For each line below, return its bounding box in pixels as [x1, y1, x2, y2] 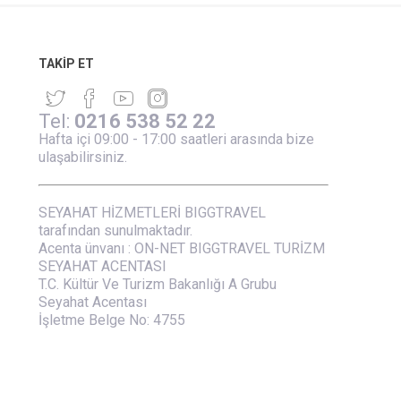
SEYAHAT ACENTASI [38, 258, 166, 275]
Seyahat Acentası [38, 294, 147, 311]
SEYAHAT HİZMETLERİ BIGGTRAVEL [38, 204, 266, 221]
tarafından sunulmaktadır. [38, 222, 192, 239]
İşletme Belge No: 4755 [38, 311, 185, 328]
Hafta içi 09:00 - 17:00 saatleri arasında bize [38, 131, 314, 148]
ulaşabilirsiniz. [38, 149, 127, 166]
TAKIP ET [38, 56, 94, 71]
